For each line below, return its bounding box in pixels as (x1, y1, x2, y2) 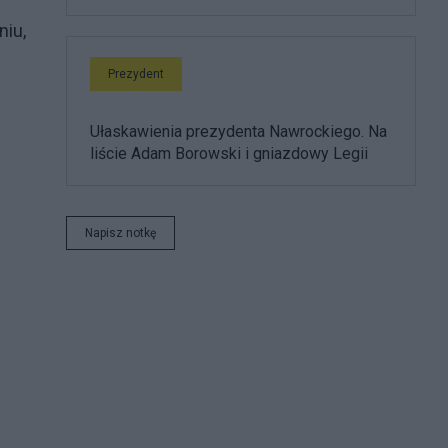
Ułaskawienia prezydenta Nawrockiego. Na (90, 121, 387, 141)
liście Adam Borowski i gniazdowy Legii (90, 143, 368, 163)
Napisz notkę (85, 225, 156, 240)
